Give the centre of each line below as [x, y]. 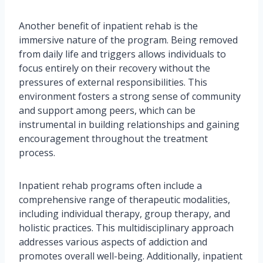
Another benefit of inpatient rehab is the [108, 26]
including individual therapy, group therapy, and [124, 214]
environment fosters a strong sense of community [130, 97]
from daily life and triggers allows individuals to [122, 54]
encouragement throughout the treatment [113, 139]
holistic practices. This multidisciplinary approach [126, 228]
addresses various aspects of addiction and [113, 242]
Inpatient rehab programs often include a [110, 186]
